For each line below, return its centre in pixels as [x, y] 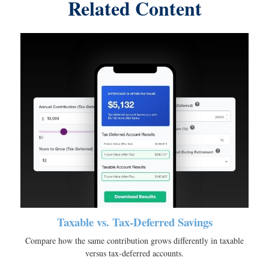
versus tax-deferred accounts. [134, 253]
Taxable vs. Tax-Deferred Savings [134, 222]
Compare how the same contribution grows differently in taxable [134, 240]
